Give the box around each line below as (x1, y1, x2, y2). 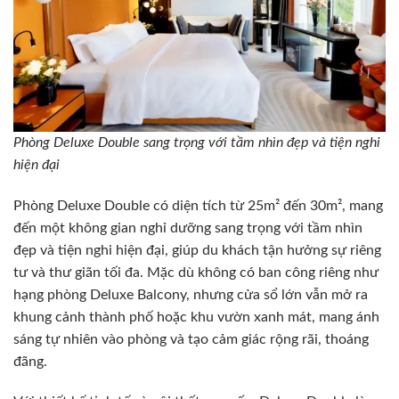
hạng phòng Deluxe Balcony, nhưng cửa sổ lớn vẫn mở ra (13, 287, 368, 302)
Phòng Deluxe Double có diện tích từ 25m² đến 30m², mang (13, 198, 383, 213)
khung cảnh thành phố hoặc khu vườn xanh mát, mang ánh (13, 309, 379, 324)
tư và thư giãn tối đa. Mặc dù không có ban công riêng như (13, 265, 379, 280)
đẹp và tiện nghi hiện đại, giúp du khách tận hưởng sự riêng (13, 242, 381, 257)
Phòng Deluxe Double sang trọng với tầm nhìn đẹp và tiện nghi (13, 134, 380, 150)
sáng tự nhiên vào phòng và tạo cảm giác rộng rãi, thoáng (13, 331, 369, 346)
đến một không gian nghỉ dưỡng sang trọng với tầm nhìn (13, 220, 362, 235)
